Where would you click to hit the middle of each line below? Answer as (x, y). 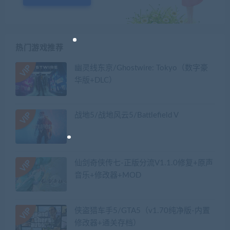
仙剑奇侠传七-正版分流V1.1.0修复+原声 (144, 163)
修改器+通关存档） (108, 223)
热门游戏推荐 (39, 48)
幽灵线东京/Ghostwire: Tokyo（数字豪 (141, 68)
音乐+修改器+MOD (108, 176)
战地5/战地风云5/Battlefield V (127, 116)
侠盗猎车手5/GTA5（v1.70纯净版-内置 (142, 210)
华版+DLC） (95, 80)
